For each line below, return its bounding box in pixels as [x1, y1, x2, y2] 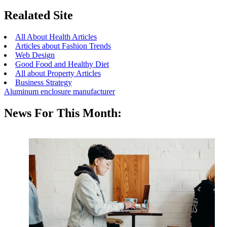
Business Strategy [15, 78, 72, 87]
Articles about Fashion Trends [15, 42, 111, 51]
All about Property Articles [15, 69, 101, 78]
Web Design [15, 51, 55, 60]
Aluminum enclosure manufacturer [4, 87, 115, 96]
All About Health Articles [15, 32, 97, 42]
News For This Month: [4, 106, 122, 120]
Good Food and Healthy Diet [15, 60, 109, 69]
